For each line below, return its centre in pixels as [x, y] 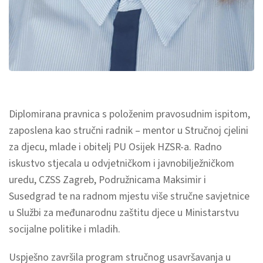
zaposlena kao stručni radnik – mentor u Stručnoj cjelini [129, 131]
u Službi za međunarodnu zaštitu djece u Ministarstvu [124, 213]
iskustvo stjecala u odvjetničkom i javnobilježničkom [122, 164]
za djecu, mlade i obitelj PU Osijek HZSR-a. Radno [115, 147]
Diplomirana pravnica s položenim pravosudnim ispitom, [129, 114]
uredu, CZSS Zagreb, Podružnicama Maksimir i [107, 180]
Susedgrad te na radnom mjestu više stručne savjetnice [129, 197]
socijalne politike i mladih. [65, 230]
